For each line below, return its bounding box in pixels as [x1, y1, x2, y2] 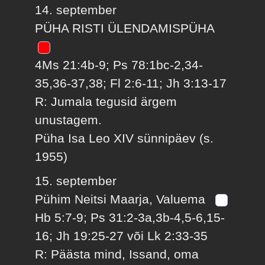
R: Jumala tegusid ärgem [35, 94, 177, 108]
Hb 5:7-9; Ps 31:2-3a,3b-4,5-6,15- [35, 211, 225, 225]
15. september [35, 174, 117, 188]
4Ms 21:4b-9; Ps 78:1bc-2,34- [35, 57, 203, 72]
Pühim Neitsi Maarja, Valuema [35, 192, 209, 206]
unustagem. [35, 112, 102, 127]
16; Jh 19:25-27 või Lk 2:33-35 [35, 229, 208, 243]
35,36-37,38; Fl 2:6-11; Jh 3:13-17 [35, 76, 227, 90]
